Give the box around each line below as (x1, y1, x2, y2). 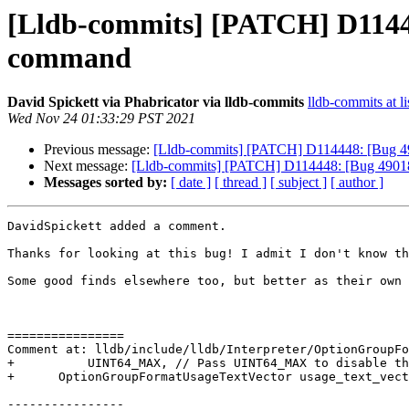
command (7, 41, 131, 74)
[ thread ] (215, 174, 267, 191)
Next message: (44, 158, 131, 174)
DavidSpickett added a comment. (7, 219, 226, 234)
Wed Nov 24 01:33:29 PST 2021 (7, 110, 195, 127)
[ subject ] (270, 174, 327, 191)
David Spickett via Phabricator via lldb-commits (7, 94, 304, 110)
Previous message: (44, 142, 153, 158)
